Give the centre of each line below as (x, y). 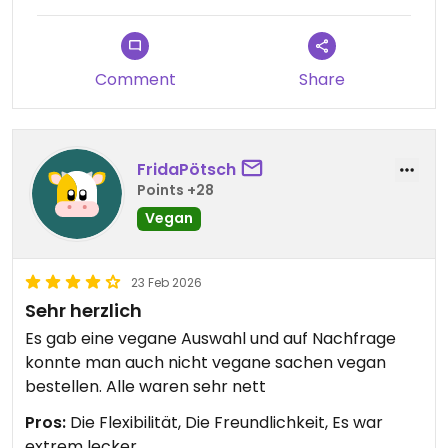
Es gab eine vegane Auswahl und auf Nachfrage (210, 339)
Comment (135, 80)
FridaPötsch (186, 169)
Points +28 (175, 189)
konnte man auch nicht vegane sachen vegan (205, 363)
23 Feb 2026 (166, 283)
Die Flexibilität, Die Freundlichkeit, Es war (224, 423)
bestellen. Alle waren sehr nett (145, 387)
